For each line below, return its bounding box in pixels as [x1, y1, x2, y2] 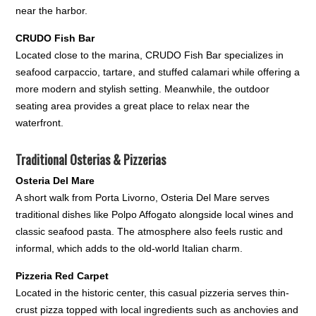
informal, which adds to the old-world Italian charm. [16, 243, 243, 255]
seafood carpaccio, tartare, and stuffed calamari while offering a [16, 66, 300, 78]
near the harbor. [16, 5, 88, 17]
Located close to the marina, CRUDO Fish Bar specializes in [16, 49, 284, 61]
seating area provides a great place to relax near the [16, 100, 250, 112]
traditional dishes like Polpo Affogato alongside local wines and [16, 209, 294, 221]
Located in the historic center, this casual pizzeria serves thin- [16, 287, 290, 299]
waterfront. [16, 117, 64, 129]
